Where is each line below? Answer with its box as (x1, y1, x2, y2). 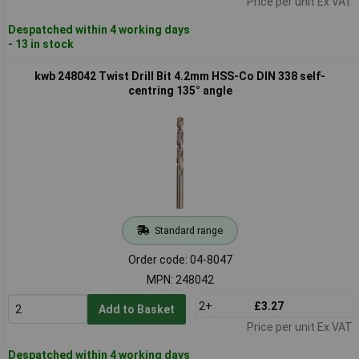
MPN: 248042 (146, 272, 214, 286)
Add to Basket (98, 302, 175, 316)
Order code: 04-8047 (127, 252, 232, 266)
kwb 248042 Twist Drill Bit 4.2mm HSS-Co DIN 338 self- (34, 69, 325, 83)
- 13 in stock (7, 37, 74, 50)
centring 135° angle (127, 83, 232, 97)
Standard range (154, 224, 223, 236)
